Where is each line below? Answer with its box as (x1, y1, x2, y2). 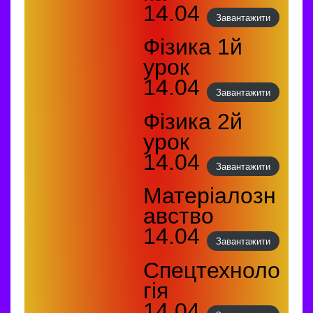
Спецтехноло (143, 257, 280, 283)
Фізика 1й (143, 34, 242, 60)
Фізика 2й (143, 108, 242, 134)
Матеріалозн (143, 183, 276, 209)
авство (143, 203, 214, 229)
